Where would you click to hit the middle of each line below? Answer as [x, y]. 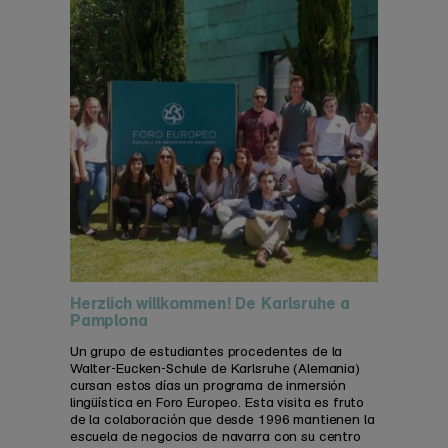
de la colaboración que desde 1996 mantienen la [222, 420]
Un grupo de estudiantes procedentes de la [206, 352]
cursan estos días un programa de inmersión [208, 386]
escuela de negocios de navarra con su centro [215, 437]
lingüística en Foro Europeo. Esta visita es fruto [217, 403]
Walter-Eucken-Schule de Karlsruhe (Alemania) [214, 369]
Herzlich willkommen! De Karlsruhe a [210, 303]
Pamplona [108, 320]
